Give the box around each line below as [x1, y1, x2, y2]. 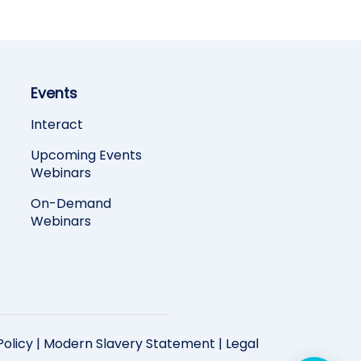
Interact [31, 115, 83, 135]
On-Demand [31, 194, 111, 214]
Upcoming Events [31, 146, 142, 165]
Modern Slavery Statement [43, 334, 215, 354]
